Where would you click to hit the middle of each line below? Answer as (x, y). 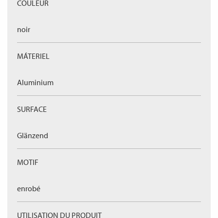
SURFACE (32, 109)
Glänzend (33, 135)
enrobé (29, 188)
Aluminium (35, 82)
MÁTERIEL (33, 56)
